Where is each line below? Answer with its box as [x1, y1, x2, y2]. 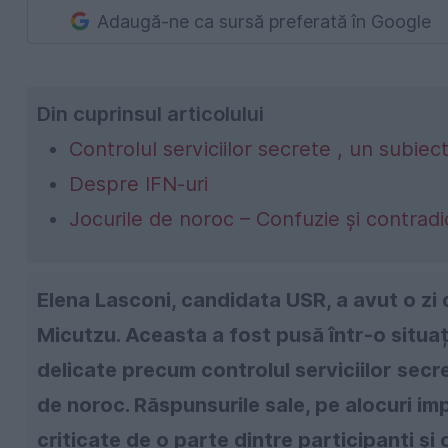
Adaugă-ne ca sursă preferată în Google [97, 10, 431, 32]
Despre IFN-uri [69, 172, 214, 197]
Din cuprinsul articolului [37, 102, 264, 127]
